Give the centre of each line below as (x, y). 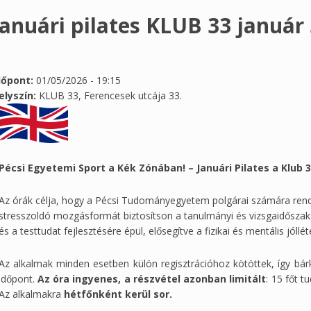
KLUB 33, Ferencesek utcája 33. (110, 95)
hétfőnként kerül (106, 294)
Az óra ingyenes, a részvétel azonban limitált (152, 278)
